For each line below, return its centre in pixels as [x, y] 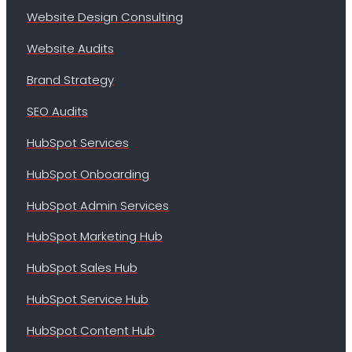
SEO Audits [57, 111]
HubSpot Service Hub [87, 299]
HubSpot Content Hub [90, 331]
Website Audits [70, 49]
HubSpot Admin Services [97, 205]
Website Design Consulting [104, 17]
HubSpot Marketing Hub [94, 236]
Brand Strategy [70, 80]
